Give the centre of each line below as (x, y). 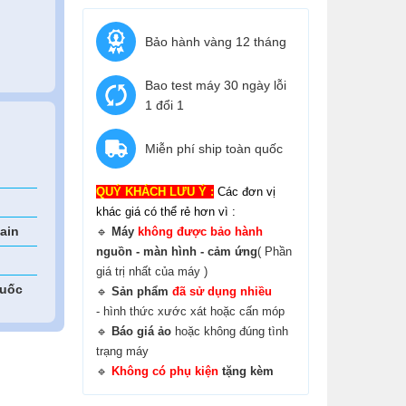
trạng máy (122, 351)
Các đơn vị (246, 192)
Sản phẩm (142, 291)
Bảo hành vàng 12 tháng (216, 42)
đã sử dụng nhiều (222, 291)
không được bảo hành (200, 232)
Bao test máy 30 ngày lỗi (216, 85)
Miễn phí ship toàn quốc (214, 149)
